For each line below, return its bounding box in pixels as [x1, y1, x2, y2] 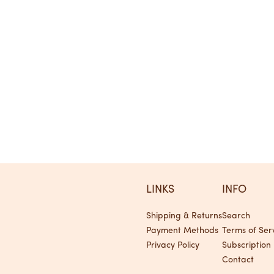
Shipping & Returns [146, 212, 222, 221]
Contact [222, 256, 254, 265]
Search [222, 212, 250, 221]
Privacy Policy [146, 241, 199, 250]
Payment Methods [146, 226, 218, 235]
